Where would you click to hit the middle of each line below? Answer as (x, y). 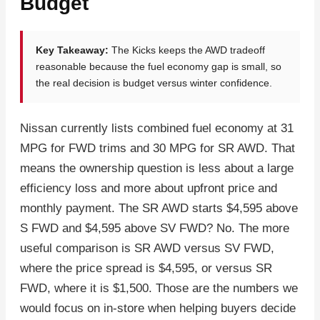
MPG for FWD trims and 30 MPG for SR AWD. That (157, 149)
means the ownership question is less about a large (157, 169)
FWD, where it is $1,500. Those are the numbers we (159, 289)
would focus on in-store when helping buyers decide (158, 309)
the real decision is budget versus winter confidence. (154, 83)
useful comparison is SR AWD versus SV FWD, (147, 249)
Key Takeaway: (72, 50)
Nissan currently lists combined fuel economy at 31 (157, 129)
